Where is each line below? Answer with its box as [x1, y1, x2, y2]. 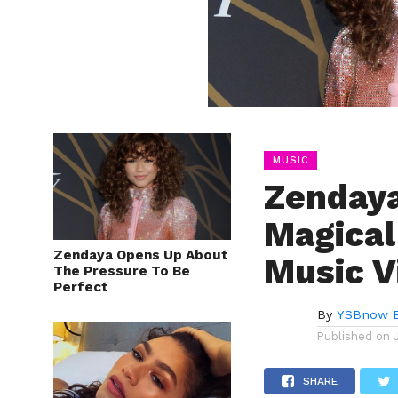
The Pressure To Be [53, 263, 190, 279]
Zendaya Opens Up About [53, 247, 228, 263]
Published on [317, 330, 391, 343]
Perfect [53, 279, 108, 295]
